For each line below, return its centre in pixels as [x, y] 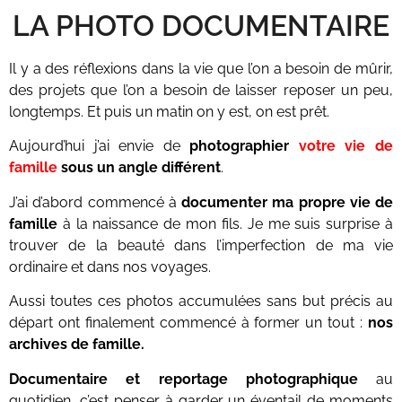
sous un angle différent [139, 168]
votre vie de [346, 146]
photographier [244, 146]
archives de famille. [77, 345]
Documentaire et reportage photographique [184, 379]
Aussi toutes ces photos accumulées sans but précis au [201, 301]
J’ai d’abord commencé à [95, 202]
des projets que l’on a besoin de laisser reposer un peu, [201, 90]
